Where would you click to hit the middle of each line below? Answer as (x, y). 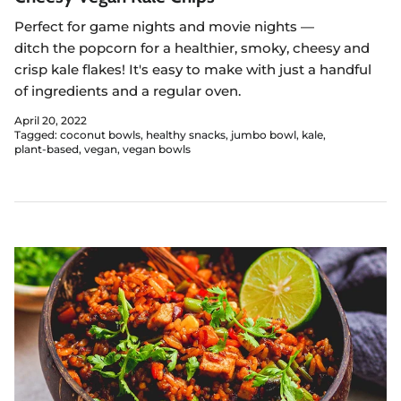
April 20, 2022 (51, 121)
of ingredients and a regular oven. (129, 90)
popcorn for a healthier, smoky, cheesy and (222, 47)
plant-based (47, 149)
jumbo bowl (264, 135)
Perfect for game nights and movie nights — (164, 26)
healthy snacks (186, 135)
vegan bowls (157, 149)
